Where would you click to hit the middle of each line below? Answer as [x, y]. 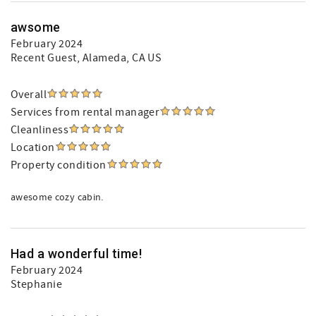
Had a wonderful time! [77, 254]
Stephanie [37, 284]
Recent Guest [44, 58]
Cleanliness [40, 130]
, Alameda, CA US [119, 58]
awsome [36, 27]
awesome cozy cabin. [57, 197]
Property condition [59, 165]
